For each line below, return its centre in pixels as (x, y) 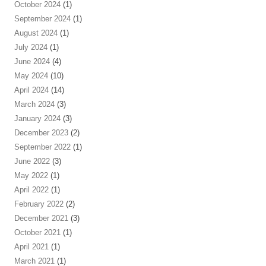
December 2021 (41, 218)
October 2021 (37, 232)
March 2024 (34, 104)
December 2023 (41, 133)
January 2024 (37, 118)
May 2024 (31, 76)
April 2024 (31, 90)
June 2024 (32, 61)
